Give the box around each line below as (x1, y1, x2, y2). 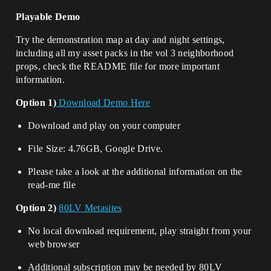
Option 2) (16, 203, 56, 213)
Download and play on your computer (28, 120, 180, 131)
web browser (28, 239, 80, 249)
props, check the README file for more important (16, 61, 220, 71)
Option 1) (16, 97, 56, 108)
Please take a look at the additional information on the (28, 166, 243, 177)
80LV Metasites (59, 203, 122, 213)
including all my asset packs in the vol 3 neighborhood (16, 48, 234, 58)
